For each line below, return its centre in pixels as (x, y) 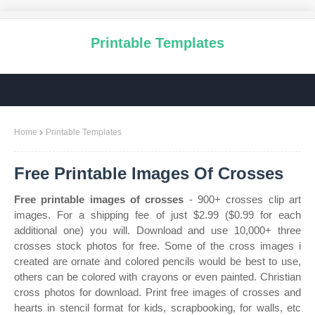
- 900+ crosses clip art (243, 199)
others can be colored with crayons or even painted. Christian (157, 277)
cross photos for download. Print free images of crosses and (157, 292)
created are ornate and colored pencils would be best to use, (157, 261)
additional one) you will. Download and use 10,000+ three (157, 230)
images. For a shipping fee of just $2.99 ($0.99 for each (157, 215)
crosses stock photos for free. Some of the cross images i (157, 246)
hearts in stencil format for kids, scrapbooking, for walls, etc (157, 308)
